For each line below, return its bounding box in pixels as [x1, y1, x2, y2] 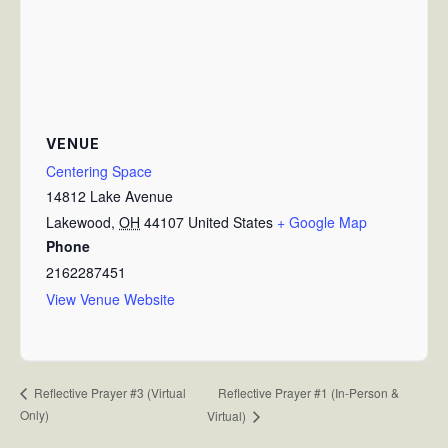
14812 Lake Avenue [46, 185, 173, 206]
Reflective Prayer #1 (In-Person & [217, 383, 399, 401]
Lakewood [46, 211, 111, 232]
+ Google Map [277, 211, 367, 232]
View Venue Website [46, 288, 175, 309]
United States [188, 211, 273, 232]
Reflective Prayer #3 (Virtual [31, 384, 186, 402]
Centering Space [46, 160, 152, 181]
